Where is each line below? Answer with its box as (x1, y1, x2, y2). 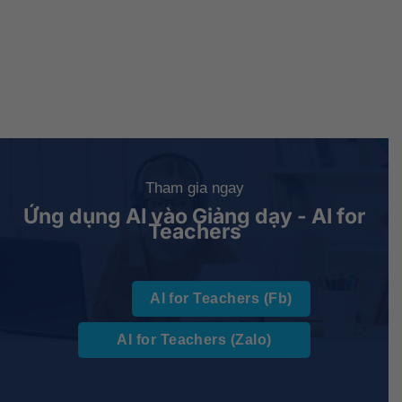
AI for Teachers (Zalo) (117, 332, 272, 348)
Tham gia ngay (144, 179, 244, 197)
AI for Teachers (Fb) (150, 291, 293, 307)
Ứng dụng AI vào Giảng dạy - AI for (23, 203, 365, 229)
